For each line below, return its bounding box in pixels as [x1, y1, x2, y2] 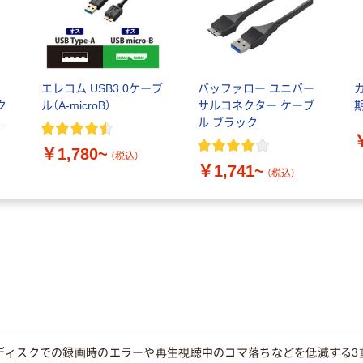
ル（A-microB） [41, 99, 111, 113]
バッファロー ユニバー [197, 82, 314, 96]
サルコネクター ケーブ [197, 99, 314, 113]
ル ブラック [197, 116, 258, 130]
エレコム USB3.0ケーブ [41, 82, 163, 96]
